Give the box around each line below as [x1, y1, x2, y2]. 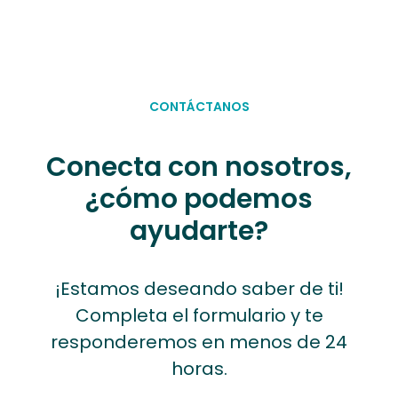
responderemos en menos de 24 [51, 330, 347, 354]
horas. [171, 356, 227, 381]
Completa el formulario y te [75, 303, 323, 328]
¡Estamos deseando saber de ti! [54, 276, 344, 301]
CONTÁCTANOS [148, 98, 250, 115]
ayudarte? [130, 212, 268, 250]
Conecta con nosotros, [46, 148, 352, 186]
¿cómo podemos [85, 180, 313, 218]
